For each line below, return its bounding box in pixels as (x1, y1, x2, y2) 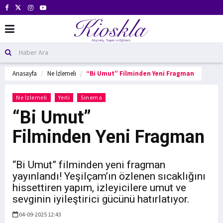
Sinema (81, 94, 102, 101)
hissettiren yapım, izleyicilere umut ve (12, 182, 186, 194)
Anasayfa (12, 69, 37, 78)
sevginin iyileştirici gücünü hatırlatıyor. (12, 193, 190, 205)
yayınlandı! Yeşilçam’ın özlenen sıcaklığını (12, 170, 206, 182)
